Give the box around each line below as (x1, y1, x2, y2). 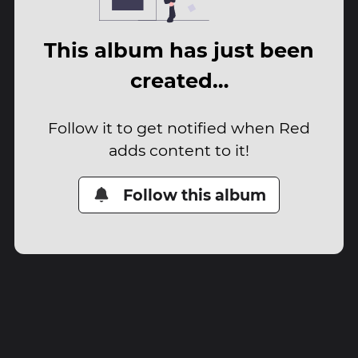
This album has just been (44, 38, 314, 63)
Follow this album (123, 185, 267, 205)
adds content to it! (109, 140, 249, 160)
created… (129, 68, 229, 93)
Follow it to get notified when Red (48, 117, 310, 137)
